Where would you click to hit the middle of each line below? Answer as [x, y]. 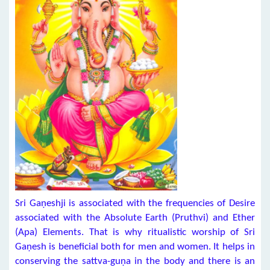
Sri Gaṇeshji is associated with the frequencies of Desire [135, 203]
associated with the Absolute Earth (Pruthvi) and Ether [135, 218]
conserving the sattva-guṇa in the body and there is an [135, 261]
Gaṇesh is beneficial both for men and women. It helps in [135, 247]
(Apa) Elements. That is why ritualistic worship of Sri [135, 232]
